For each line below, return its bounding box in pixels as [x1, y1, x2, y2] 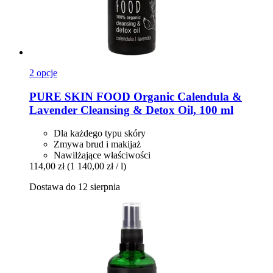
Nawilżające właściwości [54, 150, 151, 161]
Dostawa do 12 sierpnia [29, 182, 120, 193]
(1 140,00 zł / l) [67, 161, 126, 172]
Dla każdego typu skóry [54, 128, 146, 139]
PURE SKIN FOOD [29, 90, 130, 103]
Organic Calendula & [130, 90, 242, 103]
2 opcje [29, 67, 57, 78]
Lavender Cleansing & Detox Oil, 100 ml [29, 103, 233, 116]
